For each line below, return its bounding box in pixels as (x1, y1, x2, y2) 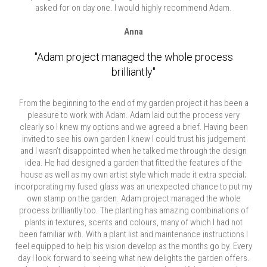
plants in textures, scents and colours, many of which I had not (24, 217, 243, 228)
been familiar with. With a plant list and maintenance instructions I (19, 229, 248, 240)
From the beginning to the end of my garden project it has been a (18, 98, 249, 108)
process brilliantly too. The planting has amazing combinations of (18, 205, 249, 216)
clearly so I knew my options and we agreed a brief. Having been (19, 122, 248, 132)
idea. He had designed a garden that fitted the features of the (25, 157, 242, 168)
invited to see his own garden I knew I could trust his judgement (21, 133, 246, 144)
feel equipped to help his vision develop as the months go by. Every (15, 241, 252, 252)
